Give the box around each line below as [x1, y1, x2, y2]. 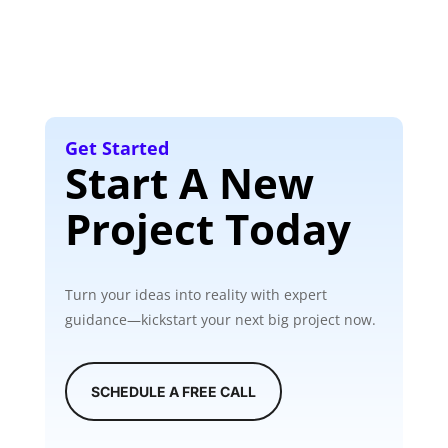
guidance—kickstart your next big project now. [64, 310, 376, 330]
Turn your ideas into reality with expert [64, 285, 327, 305]
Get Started [64, 136, 169, 161]
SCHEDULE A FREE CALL [90, 383, 256, 401]
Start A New [64, 154, 314, 212]
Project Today [64, 200, 351, 258]
